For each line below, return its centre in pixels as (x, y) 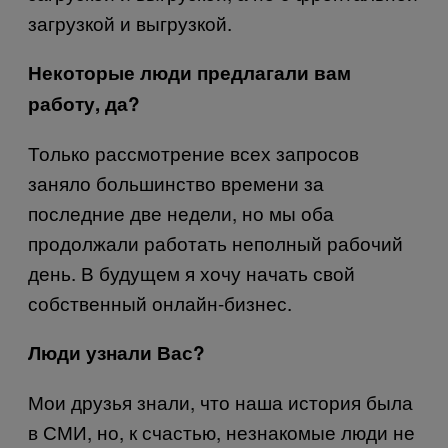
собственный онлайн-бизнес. (160, 302)
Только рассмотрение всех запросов (193, 152)
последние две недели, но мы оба (181, 212)
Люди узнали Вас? (116, 352)
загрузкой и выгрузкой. (130, 22)
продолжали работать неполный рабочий (215, 242)
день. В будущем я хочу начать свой (191, 272)
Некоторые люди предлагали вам (189, 72)
